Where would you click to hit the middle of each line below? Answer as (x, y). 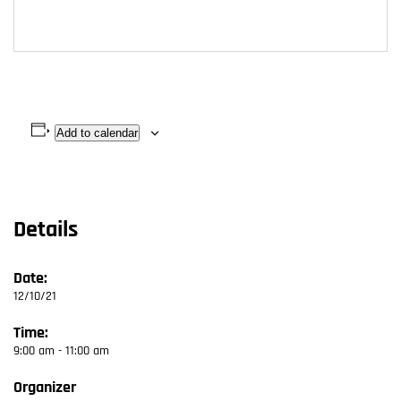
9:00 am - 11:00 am (61, 351)
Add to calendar (97, 133)
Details (46, 230)
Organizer (45, 388)
